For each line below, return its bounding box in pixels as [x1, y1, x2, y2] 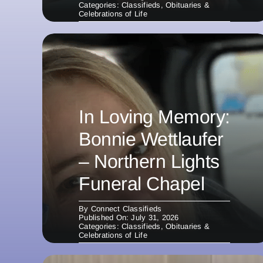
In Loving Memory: [79, 106, 230, 127]
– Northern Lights [79, 150, 220, 172]
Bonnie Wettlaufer [79, 128, 224, 150]
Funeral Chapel [79, 173, 205, 194]
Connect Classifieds [90, 204, 162, 213]
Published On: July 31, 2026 [79, 213, 179, 222]
